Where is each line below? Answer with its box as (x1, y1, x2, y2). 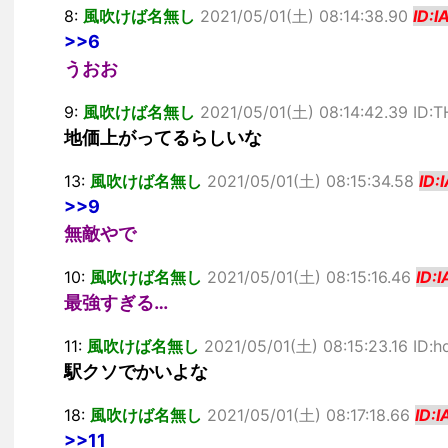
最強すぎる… (64, 292, 168, 313)
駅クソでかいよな (64, 361, 208, 382)
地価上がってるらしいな (64, 127, 262, 148)
